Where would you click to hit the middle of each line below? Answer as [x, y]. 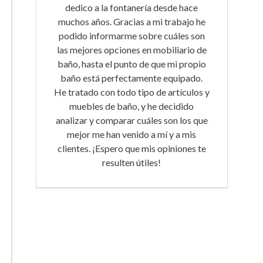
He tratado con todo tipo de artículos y [131, 92]
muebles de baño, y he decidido [132, 106]
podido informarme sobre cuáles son [131, 36]
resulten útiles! [132, 162]
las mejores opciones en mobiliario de [131, 50]
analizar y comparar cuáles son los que [131, 120]
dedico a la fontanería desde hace [132, 7]
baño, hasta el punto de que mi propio [131, 64]
